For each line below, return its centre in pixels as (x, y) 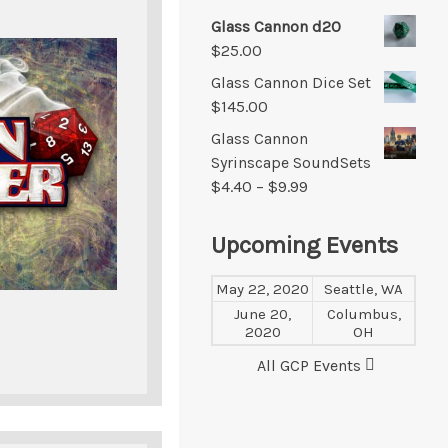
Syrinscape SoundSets (291, 162)
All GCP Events (308, 365)
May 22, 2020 (262, 288)
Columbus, (363, 313)
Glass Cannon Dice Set (291, 82)
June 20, (262, 313)
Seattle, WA (363, 288)
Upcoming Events (304, 244)
